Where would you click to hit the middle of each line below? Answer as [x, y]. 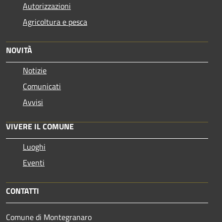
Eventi [34, 162]
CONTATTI [23, 191]
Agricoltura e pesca [55, 22]
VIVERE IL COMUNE [40, 126]
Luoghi [34, 146]
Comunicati [42, 86]
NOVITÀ [19, 50]
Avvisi [33, 102]
